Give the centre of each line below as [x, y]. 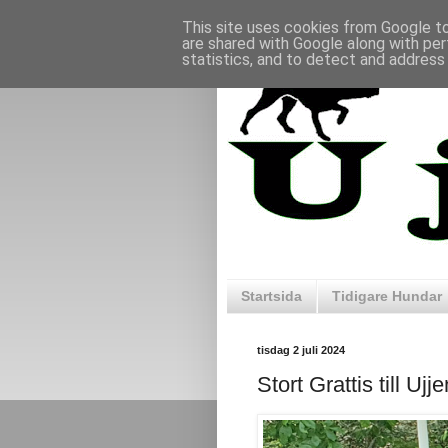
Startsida [271, 296]
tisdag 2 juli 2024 [301, 349]
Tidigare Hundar [387, 296]
